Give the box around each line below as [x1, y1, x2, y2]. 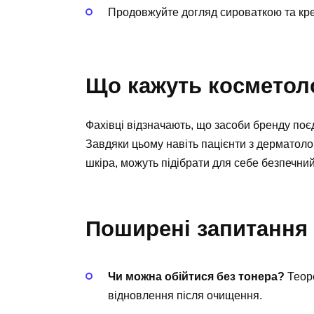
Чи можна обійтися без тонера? [108, 270, 285, 282]
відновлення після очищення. [108, 289, 262, 301]
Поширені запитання [86, 217, 308, 242]
